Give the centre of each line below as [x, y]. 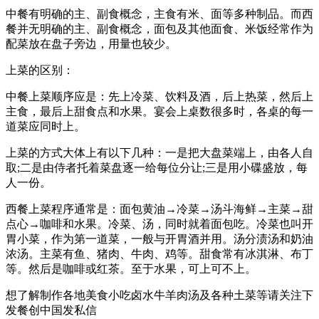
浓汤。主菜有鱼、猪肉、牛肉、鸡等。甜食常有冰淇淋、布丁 [159, 253]
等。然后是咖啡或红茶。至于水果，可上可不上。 [131, 268]
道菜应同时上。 [46, 126]
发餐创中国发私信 [51, 310]
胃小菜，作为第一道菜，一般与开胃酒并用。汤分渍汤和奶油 [159, 239]
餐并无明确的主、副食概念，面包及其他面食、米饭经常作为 [159, 28]
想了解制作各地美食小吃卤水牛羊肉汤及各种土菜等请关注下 [159, 295]
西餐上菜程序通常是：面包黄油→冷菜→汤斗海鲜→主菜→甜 [159, 209]
